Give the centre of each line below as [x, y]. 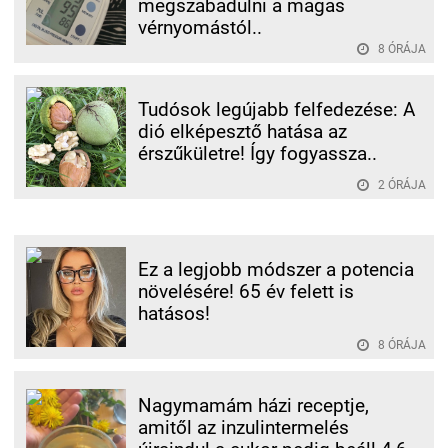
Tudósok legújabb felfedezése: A [276, 109]
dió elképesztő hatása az [242, 131]
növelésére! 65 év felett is [246, 291]
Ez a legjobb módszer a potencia [276, 269]
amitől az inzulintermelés [243, 427]
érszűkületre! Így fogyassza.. [257, 153]
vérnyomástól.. [200, 27]
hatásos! [174, 313]
